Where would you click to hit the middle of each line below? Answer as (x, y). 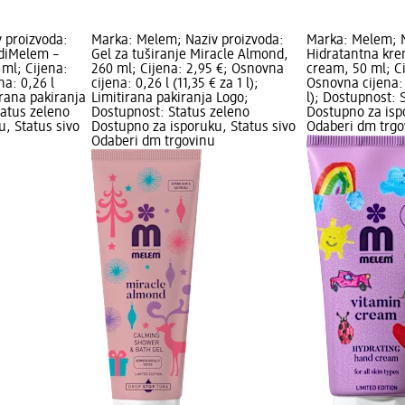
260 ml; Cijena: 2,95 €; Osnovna (187, 70)
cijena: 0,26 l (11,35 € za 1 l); (174, 85)
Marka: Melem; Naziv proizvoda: (187, 41)
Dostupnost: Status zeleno (170, 113)
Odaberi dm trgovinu (153, 142)
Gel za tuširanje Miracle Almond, (189, 56)
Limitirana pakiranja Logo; (170, 99)
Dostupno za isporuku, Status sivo (193, 128)
